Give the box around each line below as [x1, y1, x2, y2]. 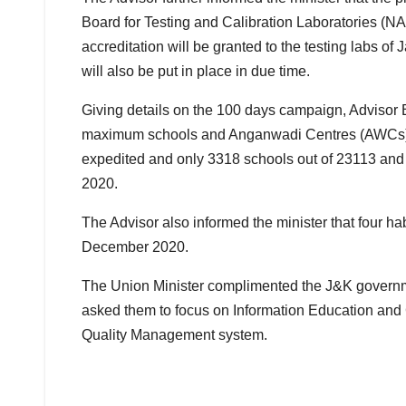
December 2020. [82, 239, 188, 256]
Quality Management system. [82, 327, 267, 343]
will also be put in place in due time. [82, 63, 310, 80]
